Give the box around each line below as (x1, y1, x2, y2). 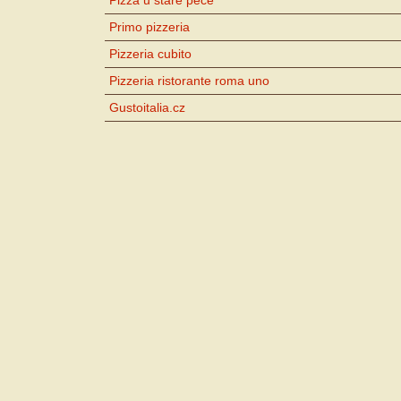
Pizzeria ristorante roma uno (109, 73, 269, 88)
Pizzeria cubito (109, 46, 192, 61)
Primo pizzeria (109, 19, 190, 34)
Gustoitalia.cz (109, 99, 185, 115)
